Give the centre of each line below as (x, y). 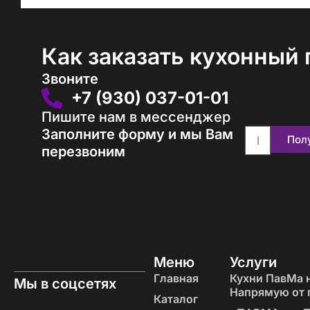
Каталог (175, 299)
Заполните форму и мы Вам (137, 134)
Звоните (70, 79)
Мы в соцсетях (65, 283)
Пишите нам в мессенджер (136, 117)
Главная (176, 278)
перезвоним (83, 151)
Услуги (254, 262)
